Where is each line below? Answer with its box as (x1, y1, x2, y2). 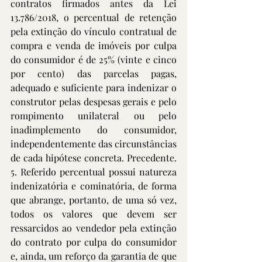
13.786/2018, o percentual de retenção (11, 11, 177, 23)
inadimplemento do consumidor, (11, 123, 177, 136)
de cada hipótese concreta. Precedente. (11, 151, 177, 164)
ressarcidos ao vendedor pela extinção (11, 222, 177, 234)
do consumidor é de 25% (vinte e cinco (11, 53, 177, 65)
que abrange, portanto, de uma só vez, (11, 194, 177, 206)
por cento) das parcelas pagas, (11, 67, 177, 80)
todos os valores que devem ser (11, 208, 177, 220)
